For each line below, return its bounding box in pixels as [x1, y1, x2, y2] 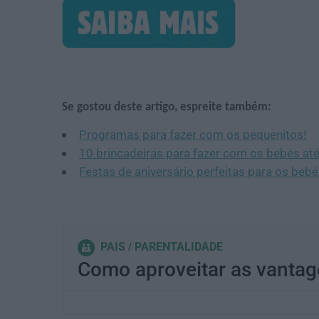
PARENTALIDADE [135, 240, 223, 254]
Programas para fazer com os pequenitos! [79, 127, 306, 142]
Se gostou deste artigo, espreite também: [62, 101, 271, 114]
